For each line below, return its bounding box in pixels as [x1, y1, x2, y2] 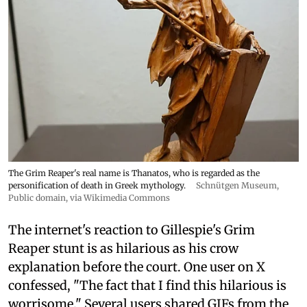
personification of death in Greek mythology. [8, 180, 188, 191]
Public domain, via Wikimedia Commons [8, 192, 170, 203]
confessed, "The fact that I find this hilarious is [8, 277, 286, 293]
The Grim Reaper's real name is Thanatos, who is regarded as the [8, 167, 260, 178]
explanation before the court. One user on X [8, 258, 265, 275]
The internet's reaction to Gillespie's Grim [8, 221, 255, 238]
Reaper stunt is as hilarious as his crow [8, 240, 238, 256]
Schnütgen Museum [196, 180, 277, 191]
